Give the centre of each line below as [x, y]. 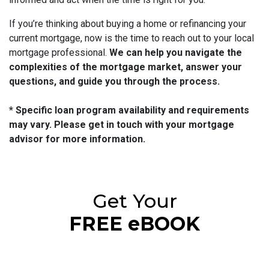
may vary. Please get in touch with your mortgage [122, 125]
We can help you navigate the [176, 53]
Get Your [134, 201]
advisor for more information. [77, 139]
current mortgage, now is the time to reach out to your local [131, 38]
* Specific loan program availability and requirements [129, 110]
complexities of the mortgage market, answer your [125, 67]
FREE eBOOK [134, 224]
